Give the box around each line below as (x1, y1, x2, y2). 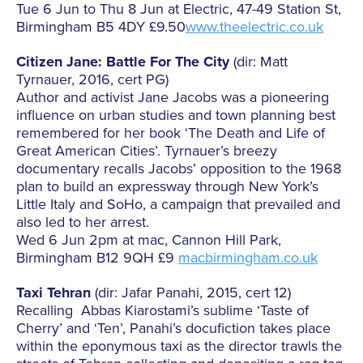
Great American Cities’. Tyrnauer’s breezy (16, 142, 277, 160)
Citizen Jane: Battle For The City (16, 53, 229, 71)
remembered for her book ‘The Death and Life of (16, 124, 325, 143)
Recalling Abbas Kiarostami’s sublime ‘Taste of (16, 301, 309, 320)
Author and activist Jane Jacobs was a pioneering (16, 88, 329, 107)
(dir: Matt (229, 53, 288, 71)
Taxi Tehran (16, 284, 91, 302)
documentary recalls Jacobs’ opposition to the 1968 (16, 160, 341, 178)
